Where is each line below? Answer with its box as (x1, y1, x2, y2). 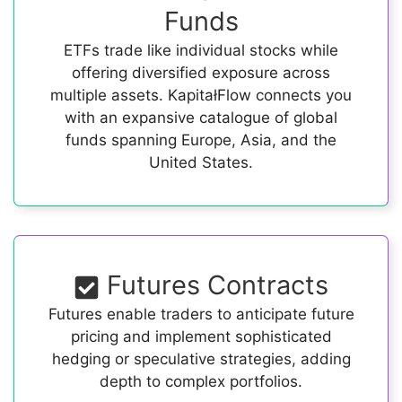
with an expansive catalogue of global (65, 109, 337, 127)
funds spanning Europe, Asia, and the (66, 131, 336, 149)
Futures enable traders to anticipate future (48, 305, 354, 323)
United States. (149, 153, 253, 171)
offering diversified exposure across (72, 64, 330, 82)
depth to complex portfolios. (100, 372, 302, 390)
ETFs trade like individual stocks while (64, 41, 338, 59)
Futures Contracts (107, 269, 328, 301)
